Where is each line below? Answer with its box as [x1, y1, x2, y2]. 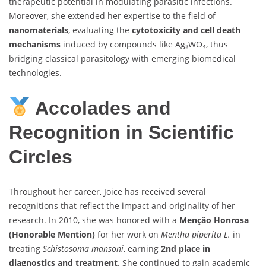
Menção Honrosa [179, 214, 249, 226]
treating [9, 243, 43, 255]
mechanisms [9, 39, 61, 50]
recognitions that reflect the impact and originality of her [9, 200, 235, 212]
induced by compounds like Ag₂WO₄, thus [61, 39, 228, 50]
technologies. [9, 67, 62, 79]
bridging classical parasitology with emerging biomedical [9, 53, 236, 65]
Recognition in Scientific [9, 121, 234, 143]
